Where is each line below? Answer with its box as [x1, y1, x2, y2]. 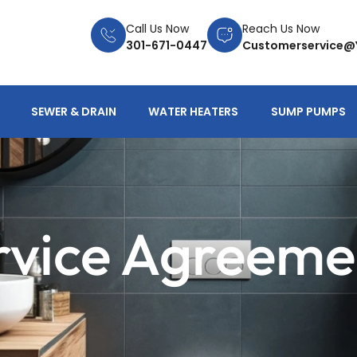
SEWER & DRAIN [31, 104, 117, 120]
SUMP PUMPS [270, 104, 346, 120]
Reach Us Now [242, 21, 320, 37]
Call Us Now [126, 21, 189, 37]
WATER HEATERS [148, 104, 239, 120]
